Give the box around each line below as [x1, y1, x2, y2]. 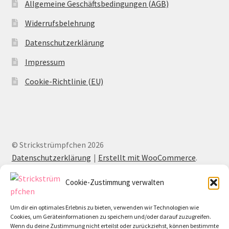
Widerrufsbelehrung [25, 18, 95, 29]
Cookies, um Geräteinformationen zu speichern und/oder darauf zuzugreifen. [10, 213, 211, 220]
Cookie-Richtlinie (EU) [25, 76, 103, 87]
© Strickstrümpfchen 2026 [11, 140, 104, 150]
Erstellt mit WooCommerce [98, 152, 196, 163]
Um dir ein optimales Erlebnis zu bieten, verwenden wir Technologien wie [10, 203, 199, 211]
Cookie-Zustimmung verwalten [65, 177, 164, 187]
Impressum [25, 57, 65, 67]
